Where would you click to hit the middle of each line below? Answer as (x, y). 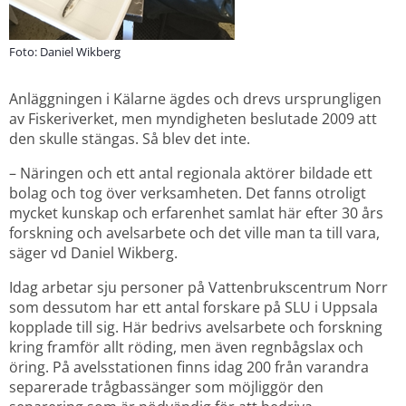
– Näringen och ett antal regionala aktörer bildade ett (191, 173)
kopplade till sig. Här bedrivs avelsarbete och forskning (196, 327)
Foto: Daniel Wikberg (65, 52)
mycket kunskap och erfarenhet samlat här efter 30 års (196, 213)
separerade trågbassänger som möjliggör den (166, 387)
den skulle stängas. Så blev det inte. (130, 138)
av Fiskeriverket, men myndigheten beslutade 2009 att (193, 118)
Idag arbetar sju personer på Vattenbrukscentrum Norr (198, 287)
